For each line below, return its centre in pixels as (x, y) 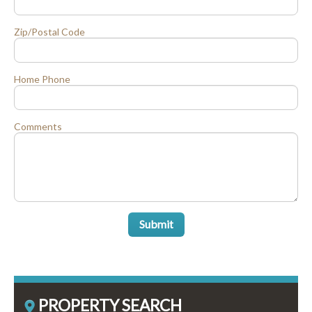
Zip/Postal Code (49, 32)
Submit (156, 224)
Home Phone (42, 79)
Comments (38, 127)
